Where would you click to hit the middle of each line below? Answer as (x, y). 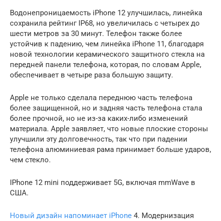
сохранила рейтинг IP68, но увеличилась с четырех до (105, 23)
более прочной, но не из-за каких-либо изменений (99, 118)
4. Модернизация (163, 215)
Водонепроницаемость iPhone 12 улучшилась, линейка (106, 13)
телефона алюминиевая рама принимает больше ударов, (110, 149)
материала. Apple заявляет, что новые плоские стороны (109, 129)
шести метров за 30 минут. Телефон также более (96, 33)
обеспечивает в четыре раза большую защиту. (92, 75)
